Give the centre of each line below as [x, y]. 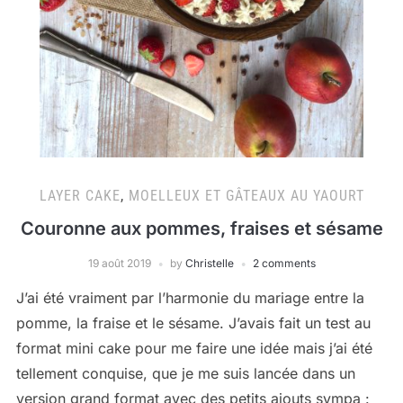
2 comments [284, 263]
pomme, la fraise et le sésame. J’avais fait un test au [193, 323]
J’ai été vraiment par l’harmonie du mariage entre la [190, 298]
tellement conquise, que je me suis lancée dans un [185, 373]
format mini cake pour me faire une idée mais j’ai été [194, 348]
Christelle [209, 263]
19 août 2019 [119, 263]
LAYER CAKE [80, 196]
